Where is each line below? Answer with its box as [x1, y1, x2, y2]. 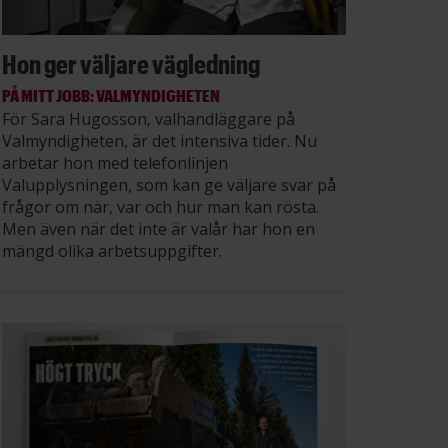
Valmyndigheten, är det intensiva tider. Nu [2, 129, 317, 152]
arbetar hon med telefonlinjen [2, 151, 228, 174]
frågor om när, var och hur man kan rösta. [2, 195, 319, 218]
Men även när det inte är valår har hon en [2, 217, 315, 240]
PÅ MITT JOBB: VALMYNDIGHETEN [2, 84, 220, 105]
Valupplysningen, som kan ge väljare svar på [2, 173, 336, 196]
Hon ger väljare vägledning [2, 47, 260, 79]
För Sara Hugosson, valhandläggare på [2, 107, 295, 130]
